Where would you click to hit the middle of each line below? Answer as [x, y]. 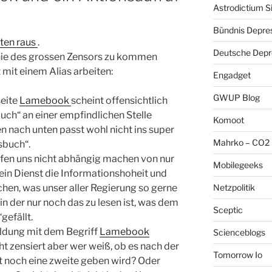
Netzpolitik [234, 187]
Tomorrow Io [237, 254]
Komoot [228, 120]
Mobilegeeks [238, 165]
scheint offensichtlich [119, 100]
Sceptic [228, 209]
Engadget [232, 75]
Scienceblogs [239, 232]
